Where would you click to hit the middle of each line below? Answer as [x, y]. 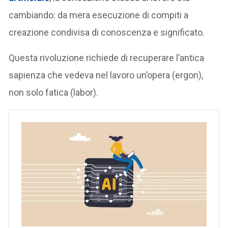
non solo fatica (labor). [54, 92]
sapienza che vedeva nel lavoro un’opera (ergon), [106, 75]
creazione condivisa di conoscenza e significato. [107, 32]
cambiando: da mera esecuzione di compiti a [99, 15]
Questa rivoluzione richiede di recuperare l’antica [107, 58]
